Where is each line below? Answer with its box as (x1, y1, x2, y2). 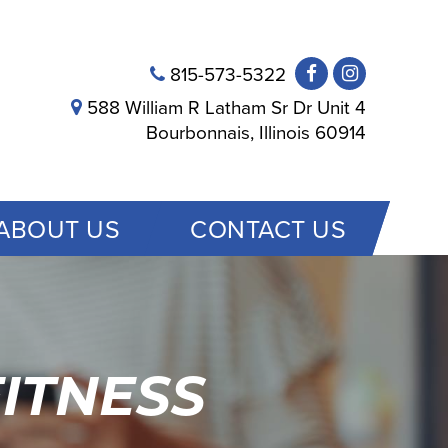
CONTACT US (190, 211, 346, 246)
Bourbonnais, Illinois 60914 (146, 118, 366, 145)
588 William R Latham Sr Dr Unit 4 (87, 93, 366, 120)
